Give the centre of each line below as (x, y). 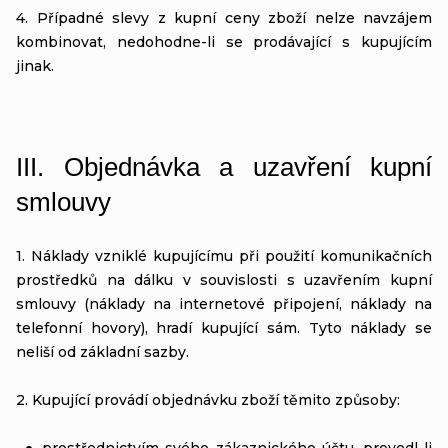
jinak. (35, 65)
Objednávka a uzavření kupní (247, 166)
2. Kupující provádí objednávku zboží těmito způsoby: (208, 399)
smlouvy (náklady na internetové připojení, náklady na (224, 303)
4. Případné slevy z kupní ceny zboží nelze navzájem (224, 17)
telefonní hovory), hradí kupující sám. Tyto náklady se (224, 327)
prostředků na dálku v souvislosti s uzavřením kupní (224, 279)
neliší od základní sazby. (102, 351)
